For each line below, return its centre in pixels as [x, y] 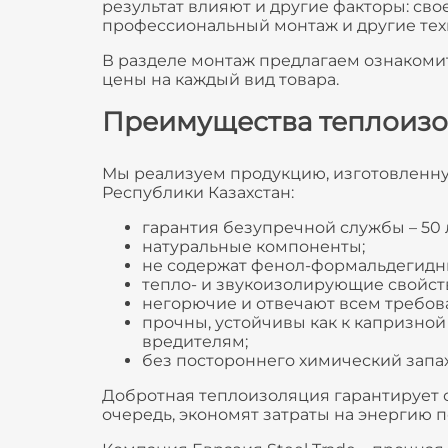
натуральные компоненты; [253, 246]
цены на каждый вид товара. [220, 79]
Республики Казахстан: [197, 192]
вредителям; [194, 341]
